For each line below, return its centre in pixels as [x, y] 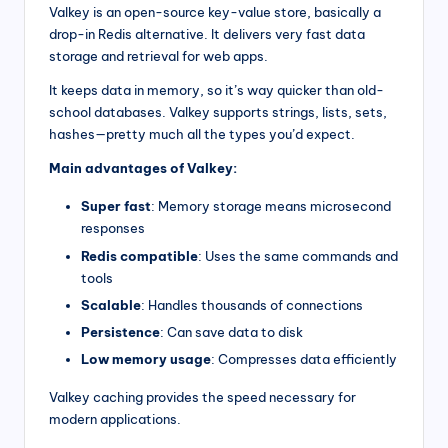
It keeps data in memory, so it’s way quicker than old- [216, 90]
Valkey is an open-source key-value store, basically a [215, 12]
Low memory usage [146, 358]
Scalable [111, 304]
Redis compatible [139, 255]
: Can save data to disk [231, 331]
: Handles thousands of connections [252, 304]
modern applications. [115, 418]
